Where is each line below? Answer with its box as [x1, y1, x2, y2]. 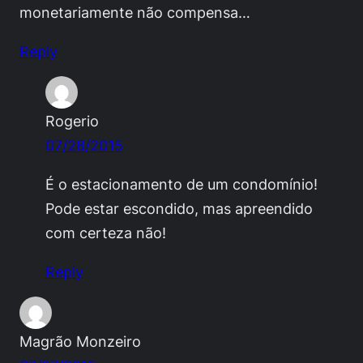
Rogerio [45, 112, 99, 130]
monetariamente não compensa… [19, 3, 250, 22]
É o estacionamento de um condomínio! [45, 175, 318, 194]
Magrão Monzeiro [19, 332, 141, 351]
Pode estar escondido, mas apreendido [45, 199, 313, 218]
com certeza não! [45, 224, 166, 242]
